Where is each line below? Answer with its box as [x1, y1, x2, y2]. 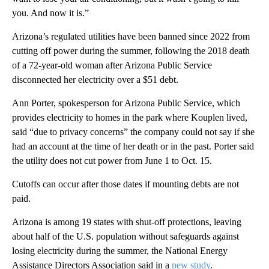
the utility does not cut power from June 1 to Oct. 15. [12, 155, 212, 166]
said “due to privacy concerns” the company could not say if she [12, 126, 255, 137]
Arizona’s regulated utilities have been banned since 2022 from [12, 31, 250, 41]
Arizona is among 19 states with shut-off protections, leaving [12, 216, 241, 227]
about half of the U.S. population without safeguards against [12, 231, 239, 241]
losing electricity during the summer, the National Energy [12, 245, 228, 256]
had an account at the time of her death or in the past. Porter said [12, 141, 254, 151]
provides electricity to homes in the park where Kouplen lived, [12, 112, 247, 122]
